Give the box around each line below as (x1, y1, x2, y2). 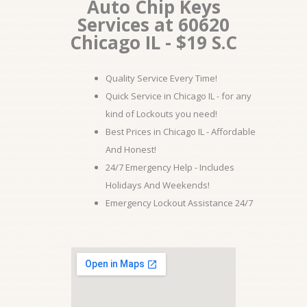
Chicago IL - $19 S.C (70, 30, 237, 55)
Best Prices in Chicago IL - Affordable (106, 125, 256, 138)
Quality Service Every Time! (106, 72, 217, 84)
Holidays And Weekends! (106, 179, 210, 191)
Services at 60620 (77, 12, 230, 37)
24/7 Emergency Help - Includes (106, 161, 234, 173)
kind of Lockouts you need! (106, 108, 217, 120)
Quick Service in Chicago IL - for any (106, 90, 251, 102)
